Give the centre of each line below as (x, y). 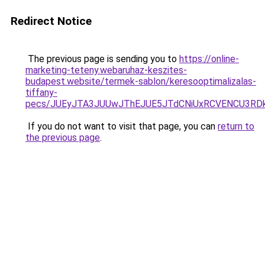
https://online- (209, 59)
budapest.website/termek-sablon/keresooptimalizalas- (141, 81)
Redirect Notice (51, 21)
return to (236, 126)
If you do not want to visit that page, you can (122, 126)
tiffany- (41, 93)
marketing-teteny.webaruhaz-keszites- (106, 70)
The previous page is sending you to (102, 59)
